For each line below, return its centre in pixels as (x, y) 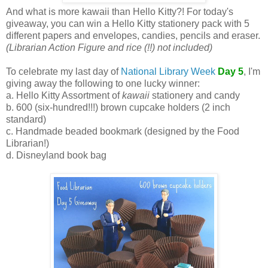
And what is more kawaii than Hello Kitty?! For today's (120, 12)
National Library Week (168, 72)
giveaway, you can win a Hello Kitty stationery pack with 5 (128, 24)
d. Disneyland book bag (56, 156)
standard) (26, 120)
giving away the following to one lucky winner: (103, 84)
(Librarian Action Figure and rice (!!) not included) (109, 48)
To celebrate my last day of (63, 72)
